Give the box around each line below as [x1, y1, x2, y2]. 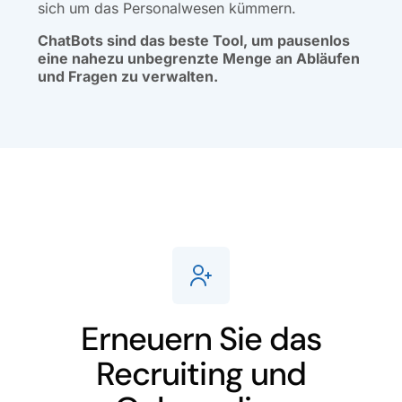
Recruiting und [96, 352, 306, 395]
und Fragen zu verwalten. [38, 66, 219, 85]
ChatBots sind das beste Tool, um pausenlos [38, 31, 351, 49]
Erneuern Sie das [80, 317, 322, 360]
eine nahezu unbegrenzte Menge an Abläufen [38, 48, 361, 67]
